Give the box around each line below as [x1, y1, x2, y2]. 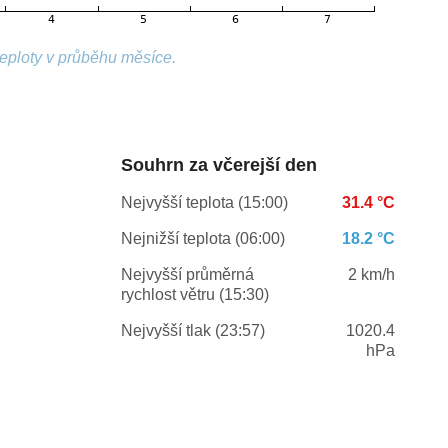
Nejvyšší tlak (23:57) [120, 322, 265, 340]
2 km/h [347, 266, 395, 284]
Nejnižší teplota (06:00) [120, 230, 285, 248]
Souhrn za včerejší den [120, 155, 317, 176]
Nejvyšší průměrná [120, 266, 254, 284]
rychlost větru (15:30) [120, 286, 269, 304]
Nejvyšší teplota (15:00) [120, 194, 288, 212]
